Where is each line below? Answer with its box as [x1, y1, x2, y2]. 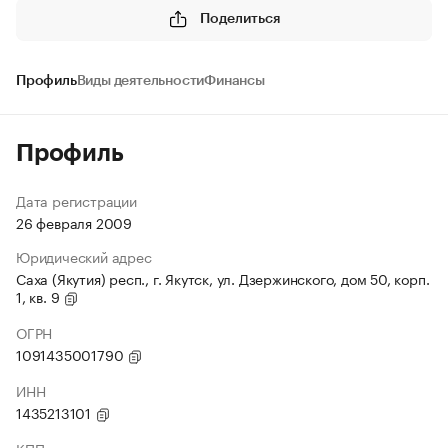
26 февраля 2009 [16, 211, 132, 233]
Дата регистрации [16, 189, 137, 211]
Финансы [204, 74, 265, 88]
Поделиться [200, 11, 280, 26]
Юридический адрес [16, 245, 152, 267]
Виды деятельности [76, 74, 205, 88]
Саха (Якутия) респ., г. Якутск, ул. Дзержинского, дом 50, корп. [16, 267, 430, 289]
